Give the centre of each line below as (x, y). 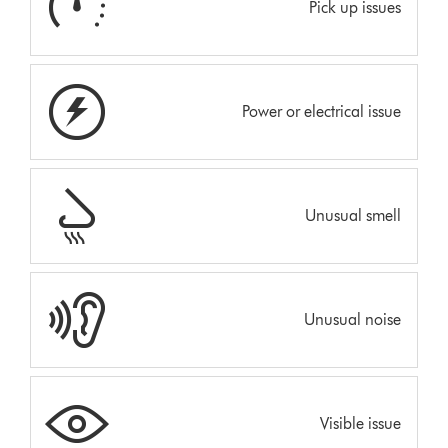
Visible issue (360, 423)
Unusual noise (352, 319)
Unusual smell (352, 215)
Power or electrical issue (321, 111)
